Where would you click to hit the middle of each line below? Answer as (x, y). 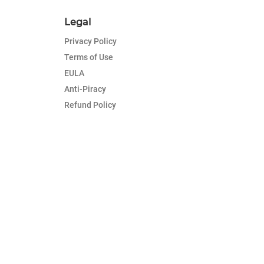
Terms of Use (88, 57)
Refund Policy (90, 105)
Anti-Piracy (85, 89)
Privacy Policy (90, 41)
